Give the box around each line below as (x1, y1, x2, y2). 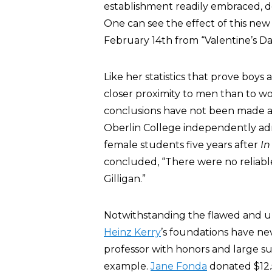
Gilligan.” (104, 173, 146, 185)
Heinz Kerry (104, 226, 161, 238)
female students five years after (104, 139, 260, 151)
